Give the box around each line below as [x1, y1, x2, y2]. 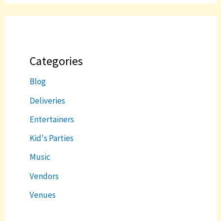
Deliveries [30, 95, 66, 106]
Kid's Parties [30, 133, 74, 144]
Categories [30, 53, 83, 69]
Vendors [30, 170, 59, 182]
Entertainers [30, 113, 74, 125]
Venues [30, 189, 56, 200]
